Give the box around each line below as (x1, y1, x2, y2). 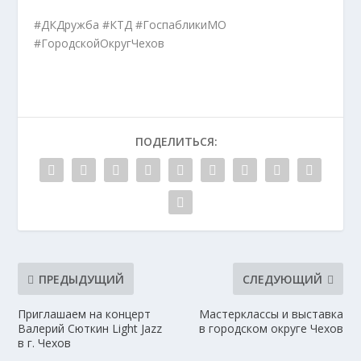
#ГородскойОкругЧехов (34, 35, 165, 52)
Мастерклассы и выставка (198, 306, 343, 322)
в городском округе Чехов (198, 321, 343, 337)
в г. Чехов (18, 335, 72, 351)
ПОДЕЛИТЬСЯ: (135, 134, 218, 150)
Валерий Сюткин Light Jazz (18, 321, 163, 337)
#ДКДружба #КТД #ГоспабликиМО (34, 17, 227, 33)
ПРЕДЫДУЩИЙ (39, 271, 125, 287)
